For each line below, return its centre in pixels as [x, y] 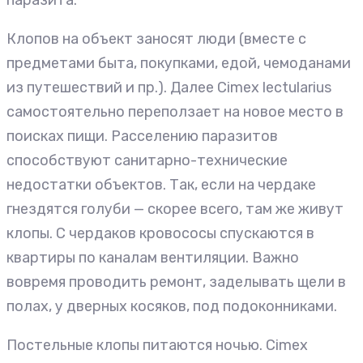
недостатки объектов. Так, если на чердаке [161, 185]
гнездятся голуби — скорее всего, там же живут [175, 209]
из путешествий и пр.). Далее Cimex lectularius [169, 88]
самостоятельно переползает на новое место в [175, 112]
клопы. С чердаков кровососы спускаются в [160, 234]
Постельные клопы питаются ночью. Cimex [157, 346]
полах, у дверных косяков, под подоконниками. [172, 307]
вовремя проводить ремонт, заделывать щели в [176, 282]
